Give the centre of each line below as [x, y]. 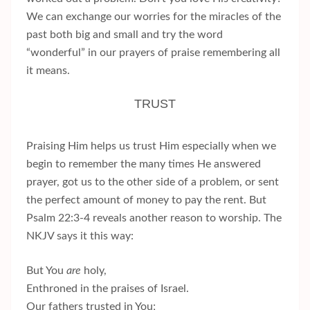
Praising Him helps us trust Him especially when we [151, 146]
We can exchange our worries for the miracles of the [154, 17]
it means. [48, 71]
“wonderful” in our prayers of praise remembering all [153, 53]
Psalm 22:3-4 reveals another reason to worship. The [154, 218]
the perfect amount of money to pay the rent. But [146, 200]
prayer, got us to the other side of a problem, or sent [153, 182]
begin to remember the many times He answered [144, 164]
